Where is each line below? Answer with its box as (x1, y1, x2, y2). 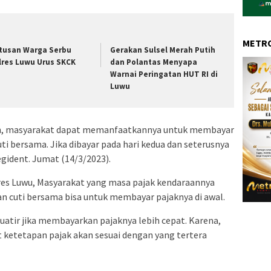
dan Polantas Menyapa (110, 57, 198, 68)
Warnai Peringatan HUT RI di (110, 69, 218, 80)
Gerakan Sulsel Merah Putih (110, 45, 216, 56)
